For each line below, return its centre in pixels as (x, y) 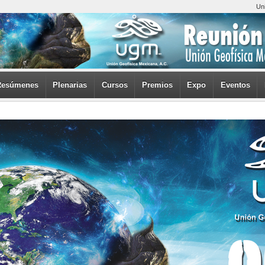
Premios (157, 85)
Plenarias (70, 85)
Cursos (114, 85)
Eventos (235, 85)
